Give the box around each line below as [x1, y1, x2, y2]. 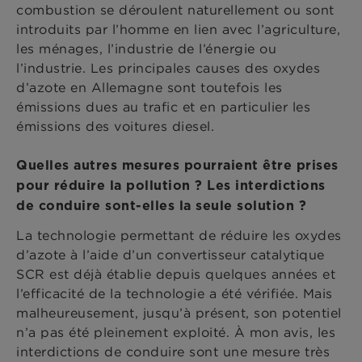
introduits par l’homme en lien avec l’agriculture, [16, 21, 340, 38]
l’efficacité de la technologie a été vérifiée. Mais [16, 285, 333, 302]
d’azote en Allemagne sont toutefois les [16, 79, 283, 96]
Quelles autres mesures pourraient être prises [16, 158, 339, 174]
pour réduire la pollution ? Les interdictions [16, 178, 326, 194]
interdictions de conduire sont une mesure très [16, 343, 330, 360]
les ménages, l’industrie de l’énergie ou [16, 40, 276, 57]
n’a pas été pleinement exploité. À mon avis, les [16, 324, 335, 341]
